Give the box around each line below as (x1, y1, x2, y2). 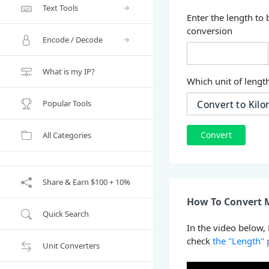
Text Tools (43, 2, 78, 13)
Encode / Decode (43, 34, 103, 45)
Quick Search (43, 208, 89, 219)
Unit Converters (43, 240, 100, 251)
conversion (187, 25, 233, 37)
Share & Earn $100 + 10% (43, 176, 130, 187)
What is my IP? (43, 65, 95, 77)
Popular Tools (43, 97, 91, 109)
